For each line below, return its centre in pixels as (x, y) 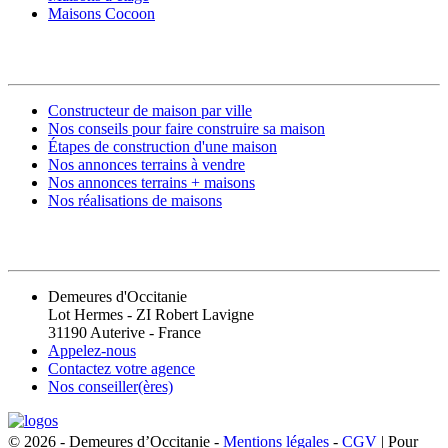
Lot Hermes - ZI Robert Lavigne (151, 315)
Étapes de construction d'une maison (162, 146)
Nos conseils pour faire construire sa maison (186, 128)
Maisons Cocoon (101, 14)
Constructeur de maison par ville (150, 110)
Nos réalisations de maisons (135, 200)
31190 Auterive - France (124, 333)
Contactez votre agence (121, 369)
